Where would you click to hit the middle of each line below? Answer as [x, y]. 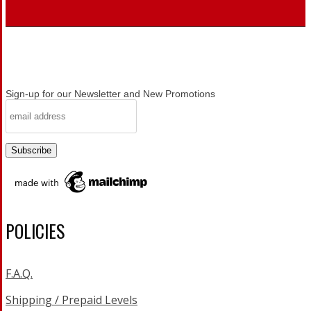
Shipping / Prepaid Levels [72, 300]
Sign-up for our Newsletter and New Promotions [110, 94]
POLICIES [35, 230]
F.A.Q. [19, 274]
